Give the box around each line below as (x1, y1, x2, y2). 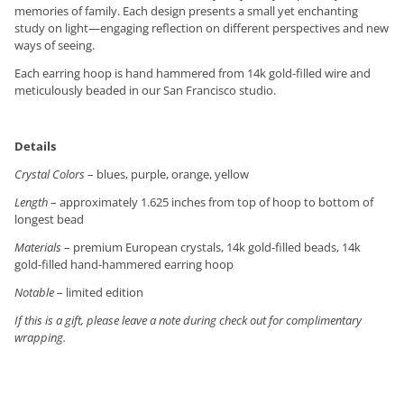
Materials (14, 239, 61, 256)
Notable (14, 284, 54, 301)
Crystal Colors (14, 166, 85, 183)
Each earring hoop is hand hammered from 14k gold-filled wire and (14, 65, 371, 82)
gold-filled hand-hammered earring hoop (14, 256, 234, 273)
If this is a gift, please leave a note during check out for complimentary (14, 312, 362, 329)
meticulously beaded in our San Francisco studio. (14, 82, 276, 99)
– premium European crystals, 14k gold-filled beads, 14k (61, 239, 361, 256)
